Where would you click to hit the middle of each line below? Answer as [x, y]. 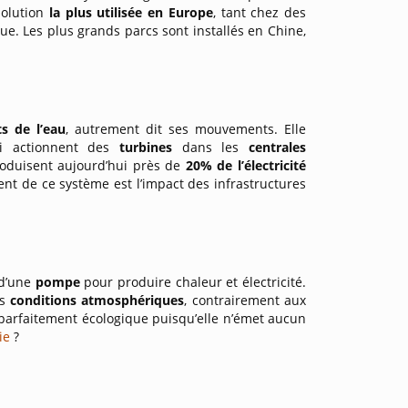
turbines [150, 147]
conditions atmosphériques [97, 300]
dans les [215, 147]
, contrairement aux [245, 300]
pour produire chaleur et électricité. [193, 282]
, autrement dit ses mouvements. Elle [186, 129]
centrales [278, 147]
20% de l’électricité [246, 165]
